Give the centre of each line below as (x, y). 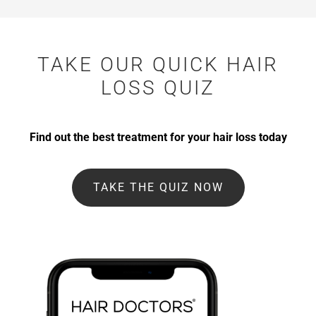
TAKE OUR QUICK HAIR (158, 65)
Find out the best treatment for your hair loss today (158, 138)
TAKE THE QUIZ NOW (158, 188)
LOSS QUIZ (158, 88)
